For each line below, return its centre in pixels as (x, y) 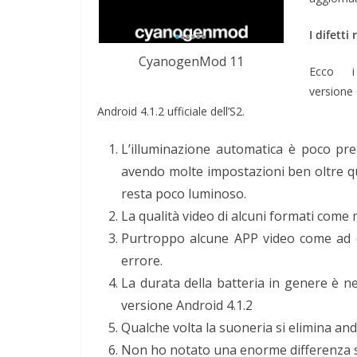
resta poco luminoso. (184, 193)
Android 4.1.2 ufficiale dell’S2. (171, 111)
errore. (142, 260)
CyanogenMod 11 (191, 61)
